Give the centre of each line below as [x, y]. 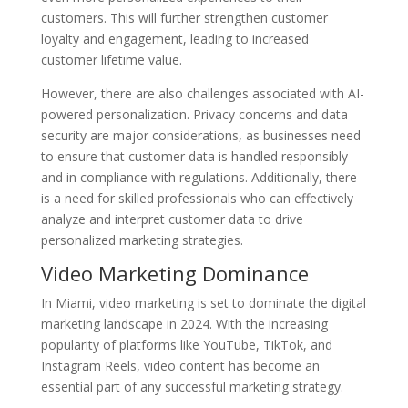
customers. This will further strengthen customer [184, 18]
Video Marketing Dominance [174, 273]
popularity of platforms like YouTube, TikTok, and [186, 345]
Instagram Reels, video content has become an [180, 366]
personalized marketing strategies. [142, 240]
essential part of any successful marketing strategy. [192, 387]
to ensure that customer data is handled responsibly [194, 156]
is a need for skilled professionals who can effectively [197, 198]
